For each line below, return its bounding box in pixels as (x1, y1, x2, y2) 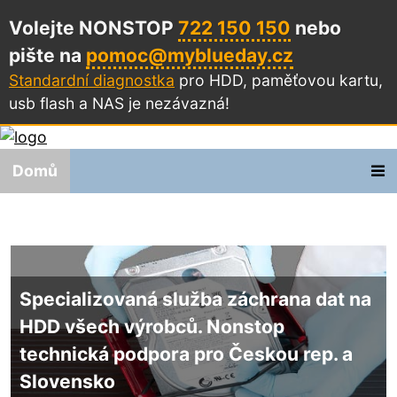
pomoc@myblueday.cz (86, 44, 293, 66)
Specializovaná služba (19, 287, 227, 310)
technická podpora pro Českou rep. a (19, 342, 353, 365)
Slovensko (19, 370, 115, 393)
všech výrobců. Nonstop (59, 315, 284, 338)
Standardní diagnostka (9, 71, 175, 90)
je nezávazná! (128, 94, 230, 113)
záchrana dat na (226, 287, 371, 310)
